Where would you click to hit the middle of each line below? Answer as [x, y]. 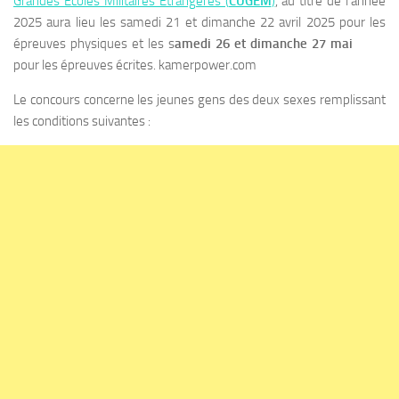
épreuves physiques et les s [94, 43]
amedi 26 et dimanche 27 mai [266, 43]
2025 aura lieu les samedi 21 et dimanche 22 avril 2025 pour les [199, 22]
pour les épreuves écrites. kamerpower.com [135, 65]
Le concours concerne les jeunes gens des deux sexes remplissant [199, 99]
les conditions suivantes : [82, 121]
